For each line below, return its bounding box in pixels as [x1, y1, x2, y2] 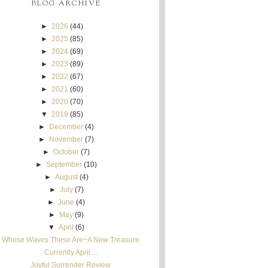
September [46, 160, 83, 169]
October [53, 148, 80, 156]
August [54, 173, 78, 181]
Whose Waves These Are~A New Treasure [2, 236, 140, 244]
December [49, 123, 84, 131]
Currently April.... [44, 248, 98, 257]
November [49, 135, 84, 144]
